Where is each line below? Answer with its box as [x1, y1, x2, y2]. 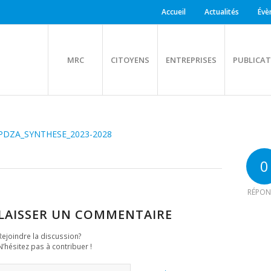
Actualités [204, 7, 239, 17]
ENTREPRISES [166, 54, 217, 65]
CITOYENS [111, 54, 149, 65]
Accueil [162, 7, 186, 17]
